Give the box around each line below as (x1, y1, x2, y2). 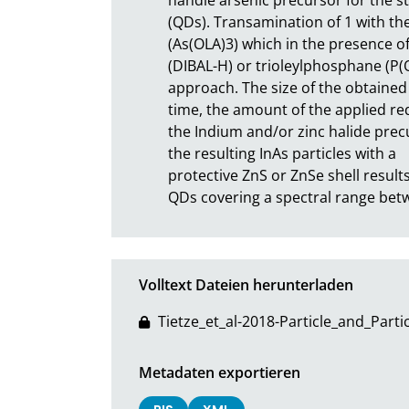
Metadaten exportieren (139, 362, 300, 383)
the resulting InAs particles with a (168, 142, 400, 163)
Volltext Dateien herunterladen (139, 274, 353, 295)
